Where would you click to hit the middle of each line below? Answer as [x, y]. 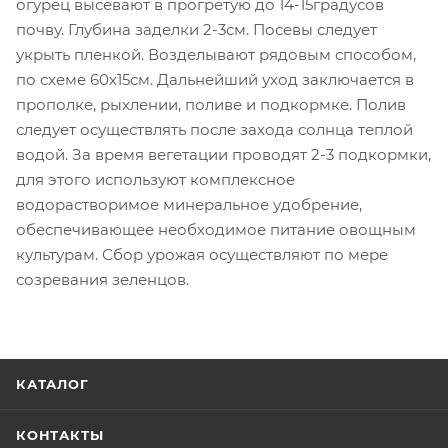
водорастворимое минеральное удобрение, [189, 204]
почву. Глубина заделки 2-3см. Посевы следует [196, 29]
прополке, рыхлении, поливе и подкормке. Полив [211, 104]
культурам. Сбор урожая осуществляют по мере [202, 254]
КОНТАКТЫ [60, 435]
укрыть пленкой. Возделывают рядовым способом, [216, 54]
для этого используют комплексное [155, 179]
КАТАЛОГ [52, 384]
